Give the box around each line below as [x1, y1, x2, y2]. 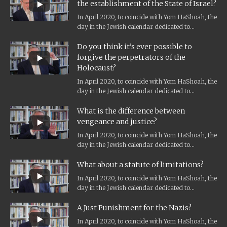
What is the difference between [77, 106, 185, 116]
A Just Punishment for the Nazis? [77, 203, 192, 213]
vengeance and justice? [77, 117, 157, 127]
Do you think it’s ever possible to [77, 42, 192, 52]
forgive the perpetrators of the [77, 53, 185, 62]
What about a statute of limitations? [77, 160, 204, 170]
